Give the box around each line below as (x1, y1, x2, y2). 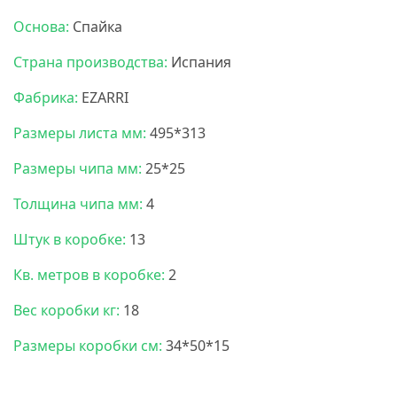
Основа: (13, 17, 69, 37)
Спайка (69, 17, 122, 37)
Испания (167, 52, 231, 73)
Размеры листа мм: (13, 123, 146, 144)
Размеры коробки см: (13, 336, 162, 356)
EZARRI (82, 88, 128, 108)
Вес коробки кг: (13, 300, 120, 321)
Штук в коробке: (13, 230, 126, 250)
